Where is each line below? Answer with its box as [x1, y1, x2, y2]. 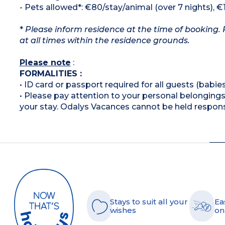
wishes [110, 205, 136, 215]
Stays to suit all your [110, 197, 188, 207]
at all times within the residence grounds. [19, 35, 190, 45]
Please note [19, 57, 71, 67]
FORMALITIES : [19, 68, 82, 78]
